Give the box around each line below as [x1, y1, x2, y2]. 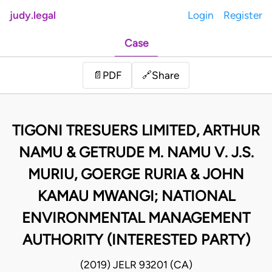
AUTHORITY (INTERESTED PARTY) [22, 231, 250, 249]
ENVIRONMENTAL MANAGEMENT [22, 209, 250, 227]
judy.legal [10, 9, 56, 21]
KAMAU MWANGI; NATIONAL [37, 187, 235, 205]
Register [223, 9, 262, 21]
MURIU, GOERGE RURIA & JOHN [28, 165, 244, 183]
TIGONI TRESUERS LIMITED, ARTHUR [12, 121, 260, 140]
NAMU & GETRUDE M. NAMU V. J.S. [18, 143, 254, 161]
